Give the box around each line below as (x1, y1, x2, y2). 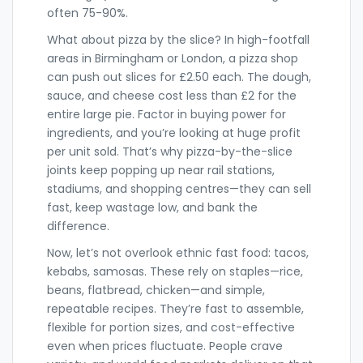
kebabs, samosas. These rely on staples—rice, (47, 263, 303, 280)
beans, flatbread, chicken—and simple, (47, 282, 265, 299)
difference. (47, 218, 109, 235)
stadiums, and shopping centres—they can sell (47, 181, 311, 198)
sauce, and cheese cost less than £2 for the (47, 88, 297, 105)
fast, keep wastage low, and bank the (47, 199, 258, 216)
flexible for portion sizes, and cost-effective (47, 319, 295, 336)
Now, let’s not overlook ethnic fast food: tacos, (47, 245, 309, 262)
